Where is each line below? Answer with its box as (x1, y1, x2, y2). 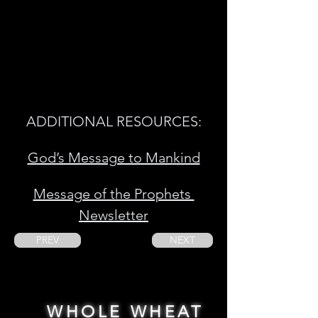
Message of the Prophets (33, 185, 194, 202)
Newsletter (79, 207, 148, 224)
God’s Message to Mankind (27, 149, 200, 166)
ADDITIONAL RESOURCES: (26, 113, 202, 130)
